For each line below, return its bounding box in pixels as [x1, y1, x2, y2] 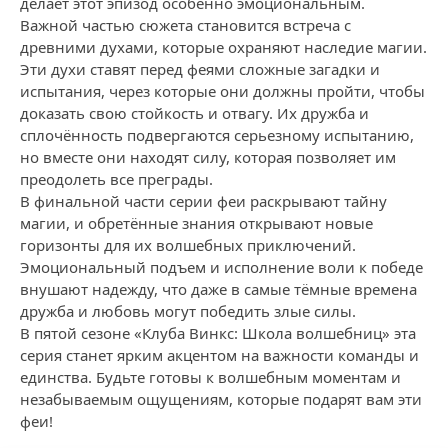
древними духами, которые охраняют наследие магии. [20, 37, 427, 57]
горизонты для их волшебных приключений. [20, 235, 356, 255]
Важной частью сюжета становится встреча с [20, 15, 351, 35]
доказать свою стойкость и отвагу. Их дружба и [20, 103, 369, 123]
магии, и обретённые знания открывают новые [20, 213, 373, 233]
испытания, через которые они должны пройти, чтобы [20, 81, 425, 101]
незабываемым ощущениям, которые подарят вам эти [20, 389, 422, 409]
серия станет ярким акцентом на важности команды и [20, 345, 419, 365]
